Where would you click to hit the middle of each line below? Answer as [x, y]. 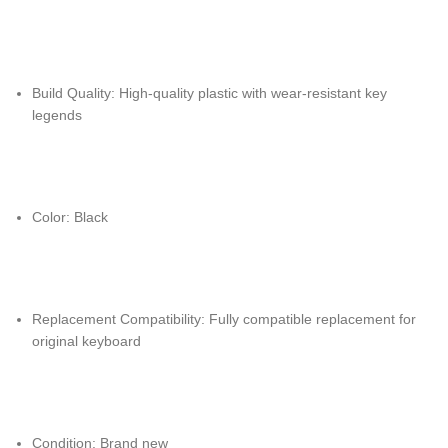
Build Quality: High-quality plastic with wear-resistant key [209, 93]
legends [57, 115]
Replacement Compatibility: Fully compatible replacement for [224, 319]
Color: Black [70, 217]
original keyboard [86, 341]
